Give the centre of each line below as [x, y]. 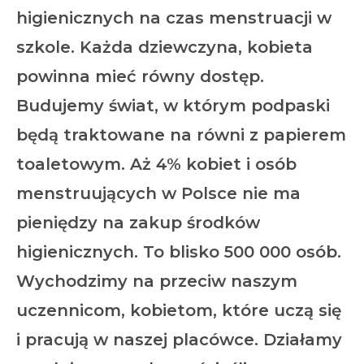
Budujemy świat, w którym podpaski [173, 105]
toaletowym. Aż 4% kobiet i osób [156, 164]
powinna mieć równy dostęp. [140, 76]
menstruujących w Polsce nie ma [158, 193]
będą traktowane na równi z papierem [181, 134]
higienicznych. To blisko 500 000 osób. [179, 251]
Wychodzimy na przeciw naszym [157, 281]
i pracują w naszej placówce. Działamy [179, 339]
